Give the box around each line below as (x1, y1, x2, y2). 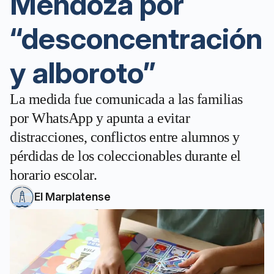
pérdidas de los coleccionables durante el (10, 148, 241, 164)
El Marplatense (34, 190, 111, 203)
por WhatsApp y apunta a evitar (10, 110, 190, 126)
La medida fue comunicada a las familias (10, 91, 243, 107)
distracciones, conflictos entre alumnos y (10, 129, 240, 145)
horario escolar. (10, 167, 97, 183)
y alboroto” (10, 54, 155, 91)
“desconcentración (10, 20, 262, 56)
